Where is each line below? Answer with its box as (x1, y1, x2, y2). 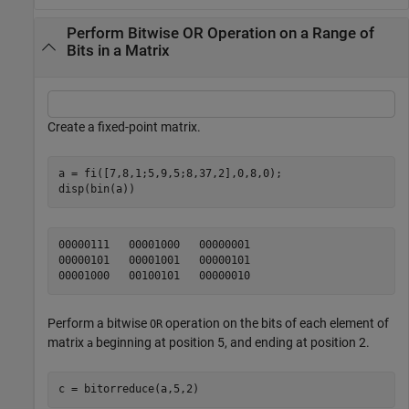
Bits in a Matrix (66, 42, 170, 60)
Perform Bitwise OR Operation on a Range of (66, 25, 374, 43)
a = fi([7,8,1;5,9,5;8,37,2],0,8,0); (58, 167, 282, 181)
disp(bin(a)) (58, 183, 135, 196)
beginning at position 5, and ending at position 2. (93, 334, 370, 350)
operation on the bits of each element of (163, 315, 389, 330)
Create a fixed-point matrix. (47, 119, 201, 134)
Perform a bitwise (47, 315, 150, 330)
